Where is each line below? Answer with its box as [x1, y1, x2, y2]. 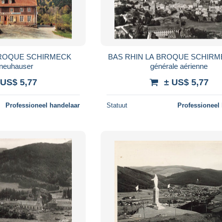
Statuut [107, 101, 128, 109]
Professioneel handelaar [5, 101, 80, 109]
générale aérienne [150, 61, 208, 70]
